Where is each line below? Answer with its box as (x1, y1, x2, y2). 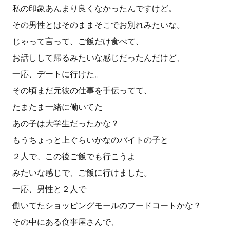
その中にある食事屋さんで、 (12, 217, 119, 227)
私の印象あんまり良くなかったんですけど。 (12, 4, 177, 13)
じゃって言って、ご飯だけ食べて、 (12, 36, 144, 46)
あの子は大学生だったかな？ (12, 119, 119, 128)
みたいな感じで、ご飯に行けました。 (12, 168, 152, 178)
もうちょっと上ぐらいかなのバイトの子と (12, 135, 168, 145)
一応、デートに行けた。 (12, 69, 103, 79)
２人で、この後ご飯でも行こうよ (12, 151, 136, 161)
